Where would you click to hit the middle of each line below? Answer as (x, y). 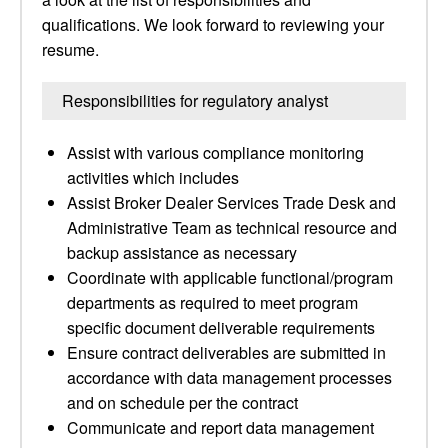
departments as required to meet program (212, 302)
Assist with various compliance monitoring (215, 152)
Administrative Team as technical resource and (232, 227)
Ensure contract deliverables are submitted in (226, 352)
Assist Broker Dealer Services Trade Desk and (231, 202)
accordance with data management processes (229, 377)
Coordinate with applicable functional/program (230, 277)
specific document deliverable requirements (221, 327)
